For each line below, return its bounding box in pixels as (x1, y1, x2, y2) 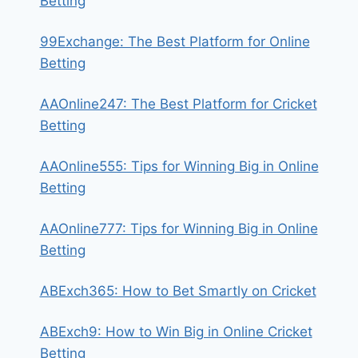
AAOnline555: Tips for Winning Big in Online (39, 158, 319, 174)
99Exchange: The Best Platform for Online (39, 34, 310, 50)
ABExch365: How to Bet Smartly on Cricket (39, 283, 316, 299)
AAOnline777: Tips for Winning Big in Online (39, 221, 318, 237)
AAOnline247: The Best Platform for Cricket (39, 96, 317, 112)
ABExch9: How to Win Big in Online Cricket (39, 324, 312, 340)
